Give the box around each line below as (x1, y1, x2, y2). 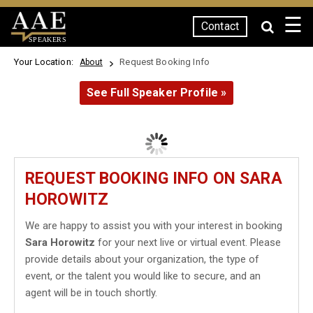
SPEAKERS (28, 35, 66, 43)
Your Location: (14, 57, 78, 67)
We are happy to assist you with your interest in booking (25, 219, 282, 232)
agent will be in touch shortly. (25, 286, 157, 299)
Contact (201, 20, 239, 33)
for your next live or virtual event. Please (95, 236, 281, 249)
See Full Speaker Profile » (86, 86, 227, 99)
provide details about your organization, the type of (25, 253, 259, 265)
